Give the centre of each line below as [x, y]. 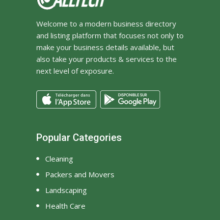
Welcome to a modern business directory [106, 23]
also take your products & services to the [107, 59]
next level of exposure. [75, 70]
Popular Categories [79, 137]
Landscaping [66, 190]
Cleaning [59, 159]
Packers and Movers [80, 175]
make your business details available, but [105, 47]
